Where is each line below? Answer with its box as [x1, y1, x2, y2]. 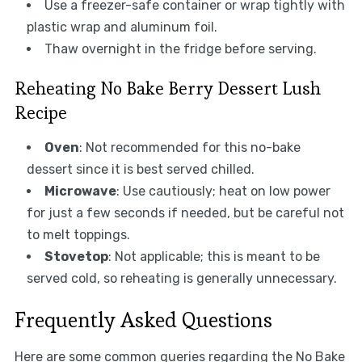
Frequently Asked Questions [14, 305, 272, 334]
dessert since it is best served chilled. [26, 161, 255, 177]
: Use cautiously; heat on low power [116, 183, 330, 199]
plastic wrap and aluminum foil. [26, 19, 217, 35]
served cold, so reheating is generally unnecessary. [26, 270, 337, 286]
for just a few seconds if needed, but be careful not [26, 204, 344, 221]
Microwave [44, 183, 116, 199]
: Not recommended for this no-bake [78, 139, 301, 155]
